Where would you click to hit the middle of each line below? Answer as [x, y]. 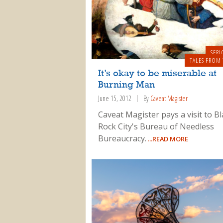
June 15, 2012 [114, 99]
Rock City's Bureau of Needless [156, 126]
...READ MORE [167, 139]
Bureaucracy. [122, 138]
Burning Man [126, 85]
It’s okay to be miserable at [157, 74]
